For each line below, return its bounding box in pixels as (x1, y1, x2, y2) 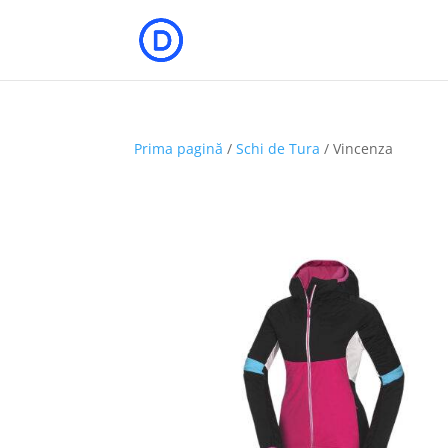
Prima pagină (134, 139, 224, 158)
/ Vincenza (320, 139, 394, 158)
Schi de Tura (236, 139, 321, 158)
